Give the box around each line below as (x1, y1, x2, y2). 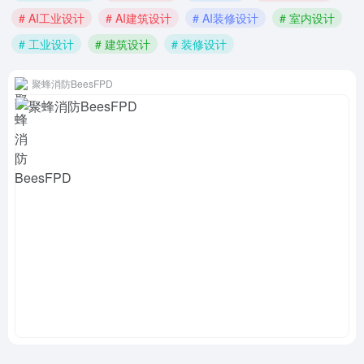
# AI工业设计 (19, 10, 84, 26)
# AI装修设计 (193, 10, 258, 26)
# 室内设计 (279, 10, 335, 26)
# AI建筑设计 (106, 10, 171, 26)
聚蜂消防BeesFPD (32, 76, 113, 90)
